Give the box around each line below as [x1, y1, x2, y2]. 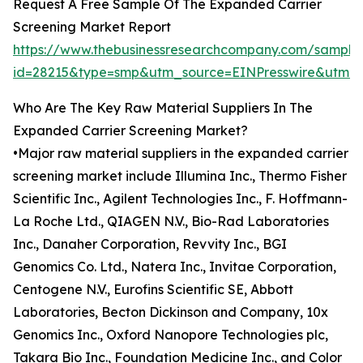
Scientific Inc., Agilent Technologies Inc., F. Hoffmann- [13, 190, 348, 207]
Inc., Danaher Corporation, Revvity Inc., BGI [13, 236, 287, 253]
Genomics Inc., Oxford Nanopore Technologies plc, [13, 327, 328, 344]
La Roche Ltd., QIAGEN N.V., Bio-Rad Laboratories [13, 213, 329, 230]
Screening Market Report [13, 19, 171, 36]
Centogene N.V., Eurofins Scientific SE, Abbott [13, 281, 293, 298]
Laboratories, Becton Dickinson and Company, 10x [13, 304, 328, 321]
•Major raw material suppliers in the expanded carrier [13, 145, 348, 162]
